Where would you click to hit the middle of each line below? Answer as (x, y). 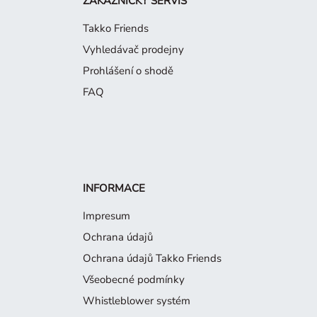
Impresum (106, 215)
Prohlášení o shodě (128, 70)
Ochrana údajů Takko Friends (152, 258)
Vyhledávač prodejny (133, 49)
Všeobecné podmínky (134, 279)
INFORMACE (114, 188)
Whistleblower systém (137, 300)
